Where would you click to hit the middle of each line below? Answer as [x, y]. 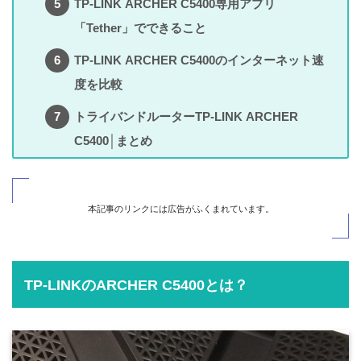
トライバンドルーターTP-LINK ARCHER [186, 116]
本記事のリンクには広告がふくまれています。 [180, 209]
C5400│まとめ [113, 140]
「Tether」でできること [140, 27]
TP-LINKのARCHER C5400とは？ [136, 284]
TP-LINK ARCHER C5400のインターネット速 [199, 60]
